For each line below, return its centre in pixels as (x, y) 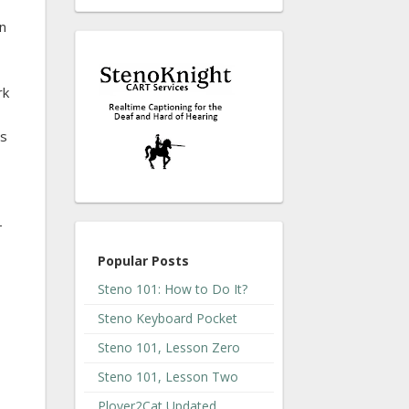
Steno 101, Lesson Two (168, 376)
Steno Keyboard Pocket (168, 318)
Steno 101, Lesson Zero (169, 347)
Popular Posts (143, 260)
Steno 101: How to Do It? (173, 288)
